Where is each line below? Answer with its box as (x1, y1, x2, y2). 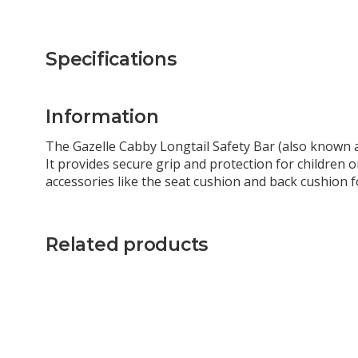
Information (46, 105, 159, 129)
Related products (46, 233, 208, 256)
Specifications (46, 48, 177, 71)
